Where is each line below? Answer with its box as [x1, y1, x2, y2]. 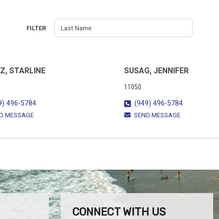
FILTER [26, 24, 46, 32]
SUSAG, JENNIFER [124, 66, 189, 75]
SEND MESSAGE [134, 111, 180, 119]
